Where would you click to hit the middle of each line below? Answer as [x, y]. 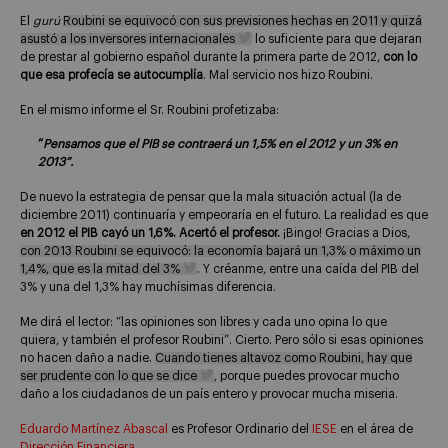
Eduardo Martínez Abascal [94, 428]
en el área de [376, 428]
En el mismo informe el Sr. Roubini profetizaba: [149, 109]
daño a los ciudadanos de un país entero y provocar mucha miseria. [209, 393]
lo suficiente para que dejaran [337, 38]
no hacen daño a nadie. [87, 357]
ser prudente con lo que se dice [110, 375]
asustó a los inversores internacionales [129, 38]
